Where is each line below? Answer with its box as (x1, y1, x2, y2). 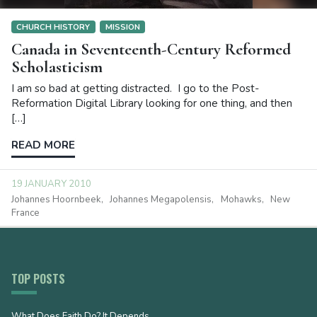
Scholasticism (11, 57, 103, 78)
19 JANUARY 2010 (11, 178, 91, 191)
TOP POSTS (11, 270, 65, 287)
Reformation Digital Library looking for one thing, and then (11, 96, 292, 111)
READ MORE (11, 138, 75, 153)
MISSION (105, 21, 140, 33)
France (11, 206, 40, 219)
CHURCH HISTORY (16, 21, 91, 33)
